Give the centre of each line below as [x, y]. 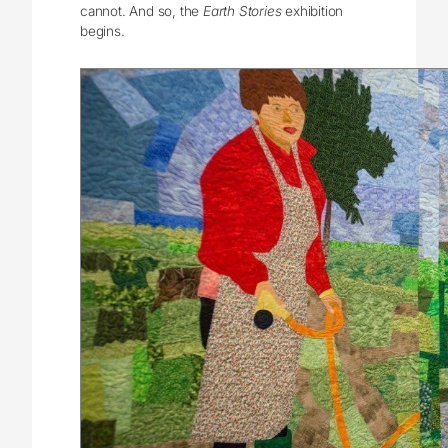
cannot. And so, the [142, 10]
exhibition [312, 10]
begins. [102, 30]
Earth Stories [242, 10]
